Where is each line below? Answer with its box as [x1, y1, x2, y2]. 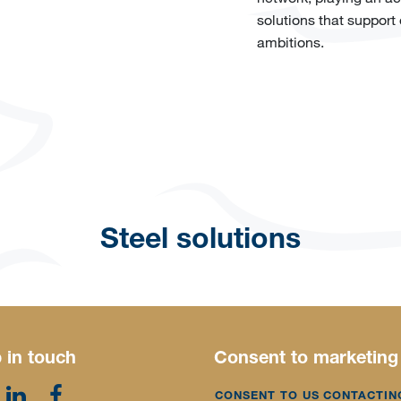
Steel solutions [100, 227, 301, 257]
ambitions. [256, 33, 324, 51]
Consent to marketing [214, 351, 398, 370]
